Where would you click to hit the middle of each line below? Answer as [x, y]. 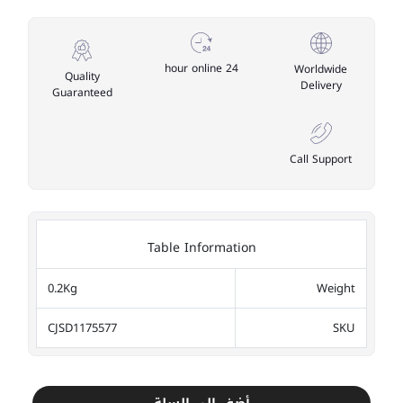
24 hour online [233, 68]
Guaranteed [82, 93]
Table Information [201, 248]
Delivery [321, 86]
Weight [336, 289]
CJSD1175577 [82, 328]
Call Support [321, 160]
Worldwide [321, 70]
